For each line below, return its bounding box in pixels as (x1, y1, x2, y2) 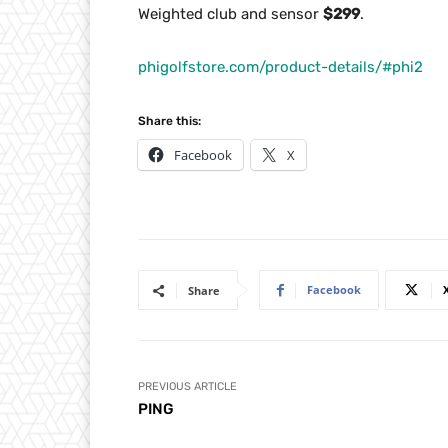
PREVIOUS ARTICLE (138, 380, 237, 394)
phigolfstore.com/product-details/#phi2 (138, 58, 423, 77)
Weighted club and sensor (138, 5, 323, 24)
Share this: (138, 114, 201, 129)
